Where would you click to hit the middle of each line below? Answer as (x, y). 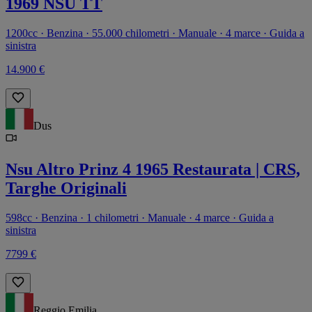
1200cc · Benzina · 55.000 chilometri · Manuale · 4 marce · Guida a (155, 33)
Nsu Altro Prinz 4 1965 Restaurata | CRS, (153, 169)
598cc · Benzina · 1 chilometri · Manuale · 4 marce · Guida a (140, 217)
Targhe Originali (66, 188)
